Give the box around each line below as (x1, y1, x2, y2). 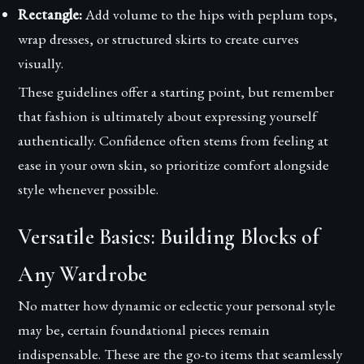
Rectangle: (18, 4, 83, 24)
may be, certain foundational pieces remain (18, 319, 271, 339)
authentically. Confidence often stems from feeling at (18, 130, 329, 149)
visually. (18, 53, 64, 72)
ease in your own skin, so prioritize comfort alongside (18, 154, 330, 174)
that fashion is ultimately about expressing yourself (18, 106, 318, 125)
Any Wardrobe (18, 261, 148, 288)
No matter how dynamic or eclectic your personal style (18, 295, 336, 314)
